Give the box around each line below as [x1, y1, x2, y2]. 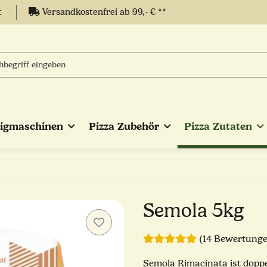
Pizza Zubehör [88, 120, 159, 133]
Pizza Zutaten [184, 120, 253, 133]
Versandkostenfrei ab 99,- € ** [40, 7, 166, 17]
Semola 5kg [143, 200, 244, 222]
